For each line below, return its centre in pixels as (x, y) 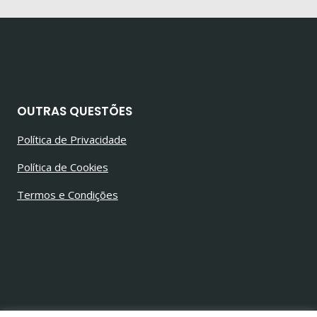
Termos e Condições (68, 195)
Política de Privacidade (72, 139)
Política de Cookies (63, 167)
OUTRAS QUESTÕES (75, 111)
